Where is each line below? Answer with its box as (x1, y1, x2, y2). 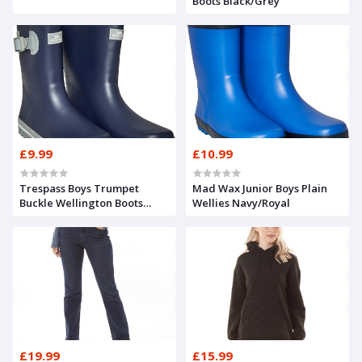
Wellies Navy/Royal (192, 195, 290, 210)
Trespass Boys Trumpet (19, 180, 139, 196)
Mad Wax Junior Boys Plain (192, 180, 327, 196)
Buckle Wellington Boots (19, 195, 143, 210)
